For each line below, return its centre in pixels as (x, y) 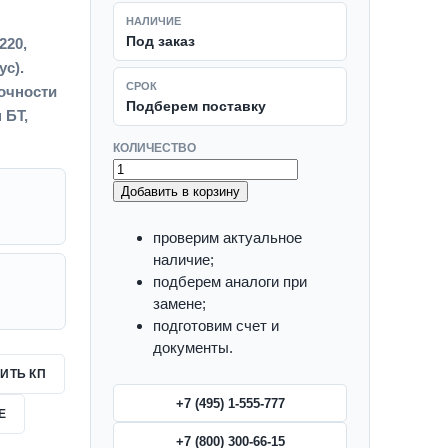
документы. (193, 347)
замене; (179, 303)
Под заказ (160, 41)
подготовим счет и (216, 325)
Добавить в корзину (180, 191)
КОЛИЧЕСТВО (154, 148)
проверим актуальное (227, 237)
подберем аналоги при (230, 281)
